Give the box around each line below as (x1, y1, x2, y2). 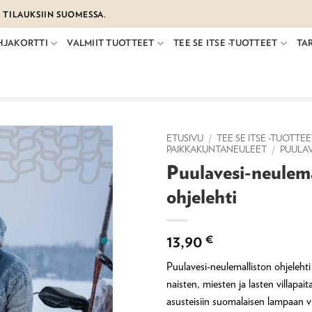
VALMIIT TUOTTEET (67, 38, 155, 49)
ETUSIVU (166, 132, 203, 143)
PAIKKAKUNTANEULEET (166, 143, 267, 155)
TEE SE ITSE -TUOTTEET (173, 38, 278, 49)
